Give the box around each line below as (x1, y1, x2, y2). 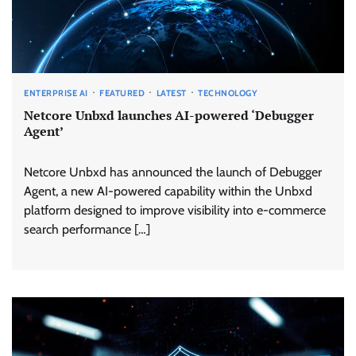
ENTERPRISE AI (24, 87, 88, 99)
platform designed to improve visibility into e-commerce (24, 202, 326, 218)
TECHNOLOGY (198, 87, 257, 99)
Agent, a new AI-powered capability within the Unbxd (24, 183, 312, 199)
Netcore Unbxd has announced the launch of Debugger (24, 164, 322, 180)
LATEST (156, 87, 187, 99)
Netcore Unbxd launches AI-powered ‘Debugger (24, 106, 314, 125)
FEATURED (99, 87, 145, 99)
